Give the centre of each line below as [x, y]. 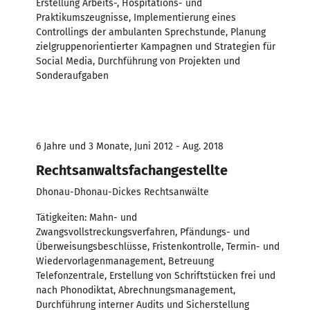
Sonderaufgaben [72, 75]
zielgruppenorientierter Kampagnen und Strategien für [156, 46]
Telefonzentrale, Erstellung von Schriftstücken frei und [156, 275]
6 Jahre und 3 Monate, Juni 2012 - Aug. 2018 [130, 146]
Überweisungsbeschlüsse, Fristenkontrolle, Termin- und [158, 246]
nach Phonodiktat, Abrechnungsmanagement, [136, 290]
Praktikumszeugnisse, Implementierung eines [136, 17]
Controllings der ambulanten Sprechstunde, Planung [151, 32]
